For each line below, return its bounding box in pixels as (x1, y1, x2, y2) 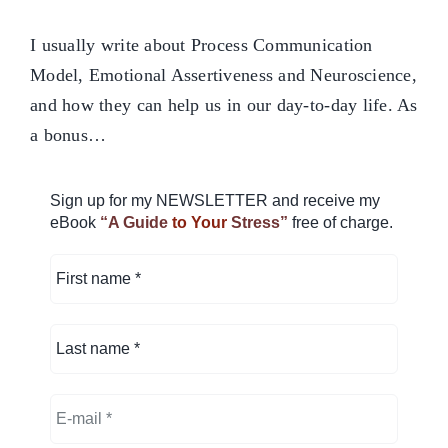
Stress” (231, 213, 288, 231)
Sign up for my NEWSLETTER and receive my (50, 191, 380, 209)
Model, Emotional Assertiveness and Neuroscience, (30, 64, 417, 85)
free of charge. (292, 213, 393, 231)
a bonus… (30, 124, 107, 145)
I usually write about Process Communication (30, 34, 373, 55)
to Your (168, 213, 231, 231)
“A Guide (100, 213, 168, 231)
